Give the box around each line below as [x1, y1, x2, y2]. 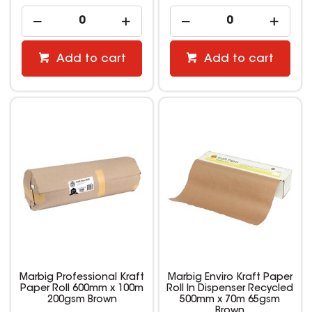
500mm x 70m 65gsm [180, 295, 281, 305]
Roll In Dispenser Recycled [166, 283, 294, 294]
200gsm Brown [47, 295, 117, 305]
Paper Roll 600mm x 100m [20, 283, 144, 294]
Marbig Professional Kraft [19, 272, 145, 283]
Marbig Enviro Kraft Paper [167, 272, 292, 283]
